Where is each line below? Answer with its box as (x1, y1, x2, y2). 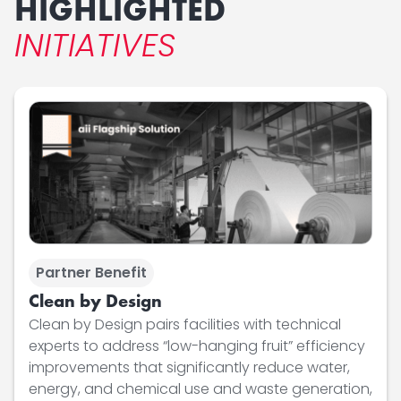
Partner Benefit (36, 261, 147, 283)
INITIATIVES (14, 22, 175, 69)
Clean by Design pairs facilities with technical (29, 313, 341, 335)
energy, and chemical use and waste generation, (29, 378, 372, 399)
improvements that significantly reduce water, (29, 356, 350, 378)
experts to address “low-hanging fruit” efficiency (29, 335, 365, 356)
